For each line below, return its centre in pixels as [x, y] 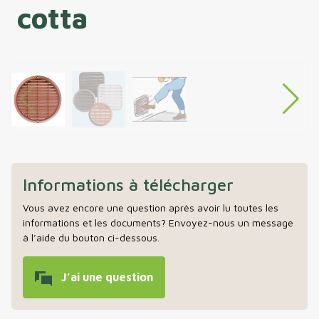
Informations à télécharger [128, 185]
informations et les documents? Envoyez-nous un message [158, 223]
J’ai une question [104, 277]
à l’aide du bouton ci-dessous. [91, 238]
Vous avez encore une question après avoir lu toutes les [151, 208]
